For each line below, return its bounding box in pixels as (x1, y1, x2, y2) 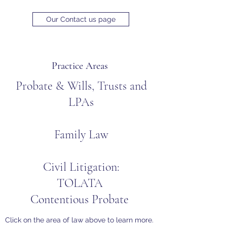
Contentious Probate (30, 192, 132, 207)
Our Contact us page (46, 15, 116, 23)
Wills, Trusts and (67, 79, 147, 93)
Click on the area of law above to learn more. (5, 216, 154, 224)
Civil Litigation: (43, 160, 120, 174)
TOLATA (56, 176, 106, 191)
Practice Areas (52, 60, 110, 72)
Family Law (54, 127, 108, 142)
